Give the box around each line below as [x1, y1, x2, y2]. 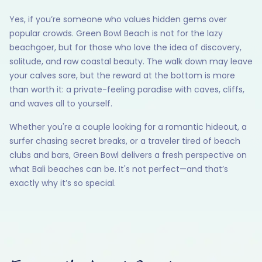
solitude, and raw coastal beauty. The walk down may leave [9, 56, 253, 68]
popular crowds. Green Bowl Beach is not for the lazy [9, 27, 223, 40]
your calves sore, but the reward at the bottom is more [9, 70, 235, 82]
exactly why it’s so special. [9, 177, 116, 189]
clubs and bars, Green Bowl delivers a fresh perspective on [9, 149, 247, 161]
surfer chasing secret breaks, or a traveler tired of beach [9, 135, 240, 147]
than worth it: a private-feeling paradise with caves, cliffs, [9, 84, 244, 96]
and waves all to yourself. [9, 98, 112, 110]
